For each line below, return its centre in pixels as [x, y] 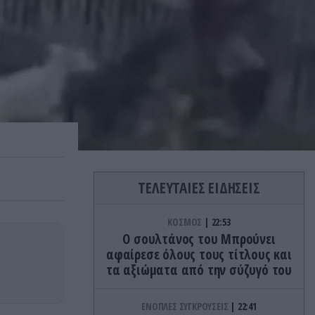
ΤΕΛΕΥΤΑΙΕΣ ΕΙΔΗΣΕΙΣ [199, 188]
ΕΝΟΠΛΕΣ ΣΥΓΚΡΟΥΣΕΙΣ [186, 307]
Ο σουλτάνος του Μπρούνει [199, 239]
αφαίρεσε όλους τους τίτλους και [199, 255]
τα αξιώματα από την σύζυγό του [199, 270]
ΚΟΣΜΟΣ [186, 222]
